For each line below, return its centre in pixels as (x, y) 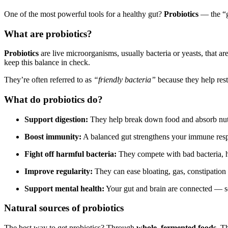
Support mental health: (64, 188)
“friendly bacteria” (125, 80)
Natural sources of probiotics (64, 208)
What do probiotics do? (53, 99)
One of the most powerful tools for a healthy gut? (84, 14)
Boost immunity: (53, 136)
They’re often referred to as (49, 80)
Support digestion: (56, 119)
